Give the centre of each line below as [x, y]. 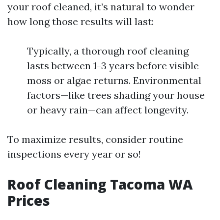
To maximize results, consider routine [95, 139]
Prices [29, 200]
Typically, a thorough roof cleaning [108, 51]
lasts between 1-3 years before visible [113, 66]
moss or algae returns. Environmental [114, 80]
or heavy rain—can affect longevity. [108, 110]
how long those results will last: [81, 21]
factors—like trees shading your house [116, 95]
